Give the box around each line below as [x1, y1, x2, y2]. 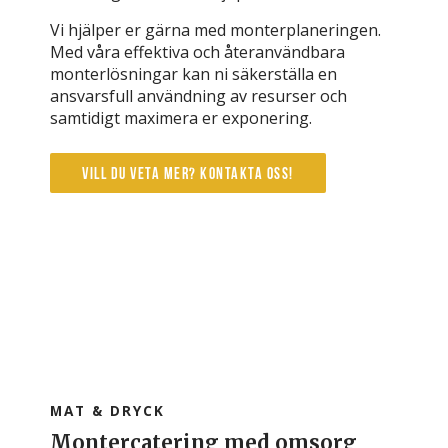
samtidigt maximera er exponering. [50, 106, 312, 129]
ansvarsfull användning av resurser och [50, 84, 347, 107]
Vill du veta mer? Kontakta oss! [82, 166, 294, 183]
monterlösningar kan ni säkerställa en [50, 62, 337, 85]
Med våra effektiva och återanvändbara [50, 40, 345, 63]
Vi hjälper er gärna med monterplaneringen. [50, 18, 381, 41]
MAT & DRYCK [50, 400, 165, 420]
